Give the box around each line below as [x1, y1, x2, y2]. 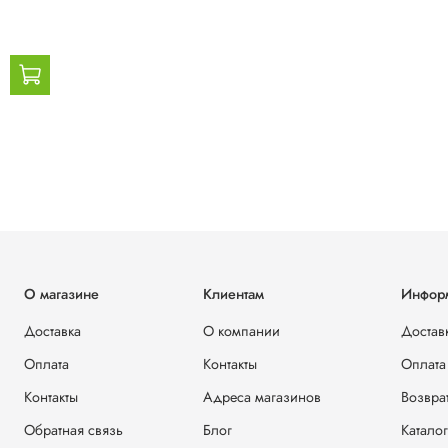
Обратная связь [24, 420, 123, 441]
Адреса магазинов [203, 387, 321, 408]
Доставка [24, 321, 81, 342]
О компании [203, 321, 280, 342]
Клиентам [203, 284, 264, 305]
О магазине [24, 284, 99, 305]
